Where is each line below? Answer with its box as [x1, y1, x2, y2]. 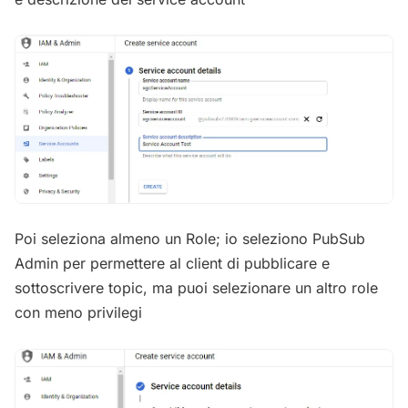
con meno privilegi [15, 303, 142, 322]
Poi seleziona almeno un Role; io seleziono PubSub [15, 229, 365, 249]
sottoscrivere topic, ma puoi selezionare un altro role [15, 279, 378, 298]
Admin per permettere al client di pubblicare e [15, 254, 330, 273]
